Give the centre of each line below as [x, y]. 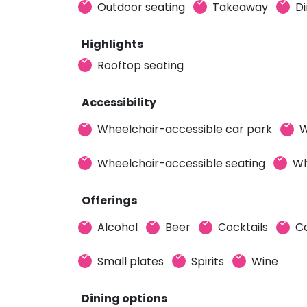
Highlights [112, 44]
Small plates [131, 261]
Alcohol [118, 227]
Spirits [208, 261]
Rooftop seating [140, 65]
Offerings [109, 200]
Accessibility [119, 102]
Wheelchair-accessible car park [185, 129]
